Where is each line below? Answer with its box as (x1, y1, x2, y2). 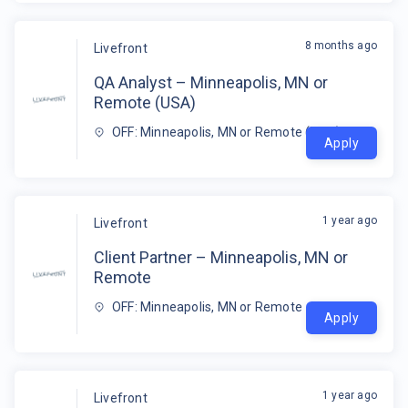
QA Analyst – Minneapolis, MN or (94, 73, 328, 92)
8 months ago (304, 38, 377, 52)
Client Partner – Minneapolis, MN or (94, 248, 348, 267)
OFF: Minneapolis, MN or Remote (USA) (112, 125, 342, 139)
